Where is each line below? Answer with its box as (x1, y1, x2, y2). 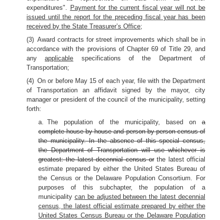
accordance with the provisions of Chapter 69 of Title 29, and (27, 45, 205, 53)
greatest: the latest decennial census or (38, 156, 154, 163)
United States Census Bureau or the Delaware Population (38, 212, 205, 219)
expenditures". (27, 4, 70, 11)
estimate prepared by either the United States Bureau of (38, 165, 205, 172)
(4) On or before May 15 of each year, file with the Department (27, 77, 205, 84)
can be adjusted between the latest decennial (74, 193, 206, 200)
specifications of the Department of (73, 55, 206, 62)
